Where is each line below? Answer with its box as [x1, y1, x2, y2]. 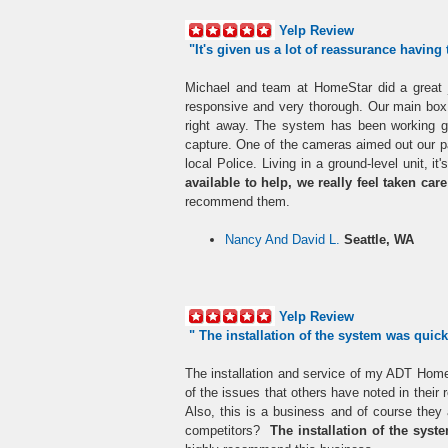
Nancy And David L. [225, 231, 340, 247]
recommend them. [185, 193, 290, 209]
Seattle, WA [344, 231, 414, 247]
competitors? [185, 422, 260, 438]
